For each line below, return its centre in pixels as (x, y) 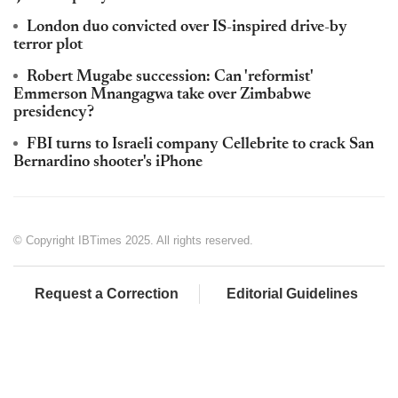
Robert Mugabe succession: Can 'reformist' (170, 77)
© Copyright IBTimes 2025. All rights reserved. (133, 240)
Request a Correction (106, 294)
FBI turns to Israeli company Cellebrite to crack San (200, 145)
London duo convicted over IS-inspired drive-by (187, 28)
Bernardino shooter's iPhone (108, 163)
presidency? (54, 113)
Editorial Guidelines (292, 294)
